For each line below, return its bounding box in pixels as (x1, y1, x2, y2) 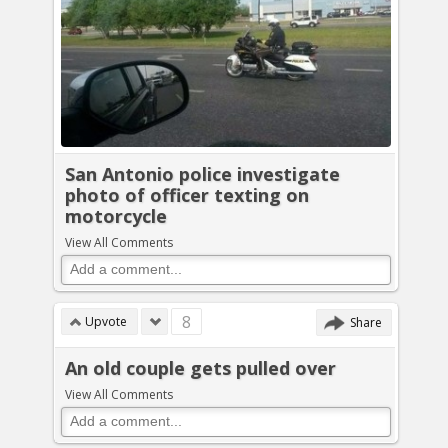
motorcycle (65, 203, 167, 228)
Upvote (85, 313, 127, 330)
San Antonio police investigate (65, 161, 340, 186)
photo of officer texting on (65, 182, 309, 207)
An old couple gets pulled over (65, 356, 336, 380)
